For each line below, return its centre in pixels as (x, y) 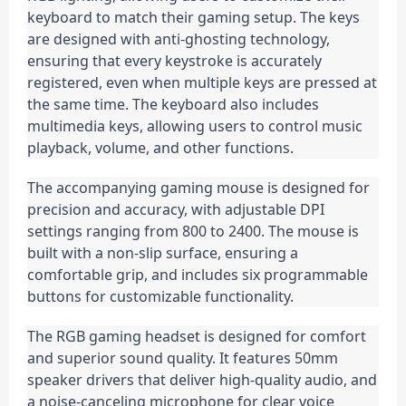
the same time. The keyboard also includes (173, 104)
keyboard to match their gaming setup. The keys (193, 17)
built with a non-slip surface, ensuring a (163, 253)
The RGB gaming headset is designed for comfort (197, 336)
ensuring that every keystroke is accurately (174, 61)
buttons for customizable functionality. (160, 296)
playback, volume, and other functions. (160, 148)
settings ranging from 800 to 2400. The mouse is (193, 231)
